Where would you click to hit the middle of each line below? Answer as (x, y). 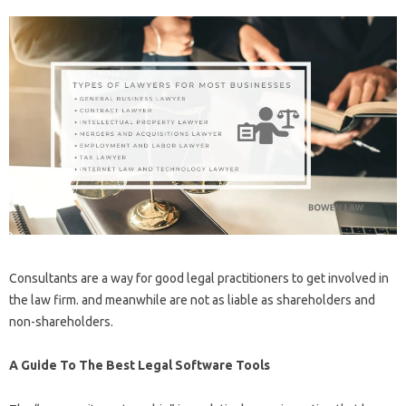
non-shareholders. (61, 321)
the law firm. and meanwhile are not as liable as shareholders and (192, 300)
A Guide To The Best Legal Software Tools (140, 365)
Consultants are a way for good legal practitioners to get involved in (199, 278)
